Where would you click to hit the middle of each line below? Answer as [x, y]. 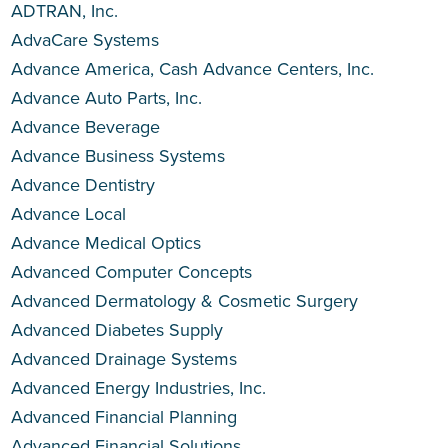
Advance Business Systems [118, 156]
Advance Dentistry [83, 185]
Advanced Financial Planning [124, 417]
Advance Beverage [86, 127]
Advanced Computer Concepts [132, 272]
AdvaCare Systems [85, 40]
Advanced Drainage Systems [124, 359]
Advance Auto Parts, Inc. [107, 98]
